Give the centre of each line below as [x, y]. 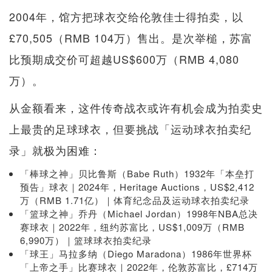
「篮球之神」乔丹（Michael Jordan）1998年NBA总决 [139, 213]
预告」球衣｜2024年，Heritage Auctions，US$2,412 [137, 186]
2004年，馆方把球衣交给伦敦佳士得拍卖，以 [126, 16]
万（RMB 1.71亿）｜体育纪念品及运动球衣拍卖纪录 [135, 200]
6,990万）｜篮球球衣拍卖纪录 [86, 240]
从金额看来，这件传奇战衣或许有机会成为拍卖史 [136, 107]
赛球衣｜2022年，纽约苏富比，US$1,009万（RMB [132, 226]
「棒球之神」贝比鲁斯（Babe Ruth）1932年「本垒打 [137, 173]
